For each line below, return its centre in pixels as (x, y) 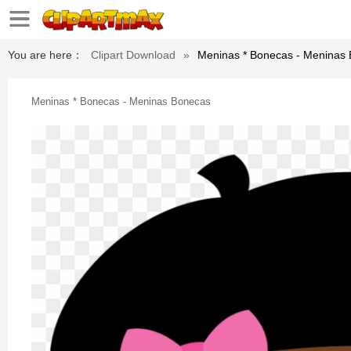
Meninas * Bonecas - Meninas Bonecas (121, 101)
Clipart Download (133, 55)
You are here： (45, 55)
